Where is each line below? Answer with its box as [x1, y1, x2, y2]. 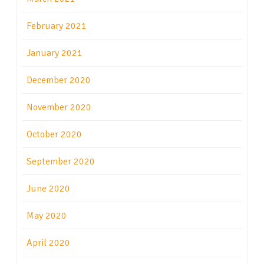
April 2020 [27, 237, 70, 249]
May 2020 [27, 210, 67, 222]
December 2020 [27, 74, 91, 87]
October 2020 [27, 128, 82, 141]
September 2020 [27, 156, 95, 168]
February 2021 [27, 20, 87, 32]
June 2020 [27, 183, 70, 195]
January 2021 [27, 47, 82, 60]
